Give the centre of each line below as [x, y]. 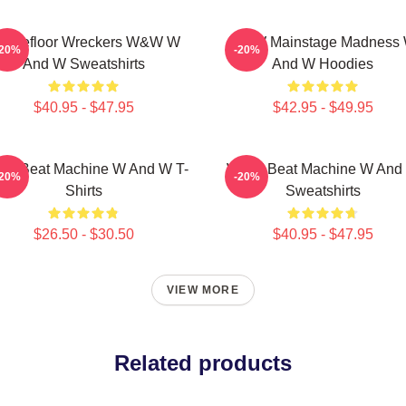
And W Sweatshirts [83, 64]
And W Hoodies [323, 64]
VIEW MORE [203, 290]
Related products [203, 363]
